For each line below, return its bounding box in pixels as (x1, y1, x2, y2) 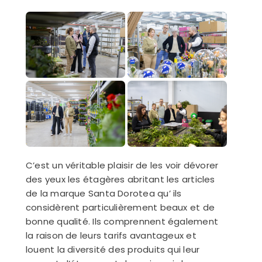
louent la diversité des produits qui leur (25, 243, 200, 256)
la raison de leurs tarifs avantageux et (25, 229, 196, 242)
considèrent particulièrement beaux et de (25, 201, 215, 214)
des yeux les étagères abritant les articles (25, 173, 215, 186)
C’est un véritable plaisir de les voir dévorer (25, 159, 219, 172)
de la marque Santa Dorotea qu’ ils (25, 187, 182, 200)
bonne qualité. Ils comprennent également (25, 215, 218, 228)
